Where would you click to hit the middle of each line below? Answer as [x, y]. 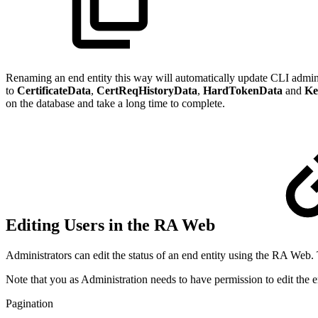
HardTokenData [243, 91]
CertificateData [54, 91]
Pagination [29, 303]
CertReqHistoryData [147, 91]
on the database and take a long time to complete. [115, 104]
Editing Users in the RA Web [113, 225]
